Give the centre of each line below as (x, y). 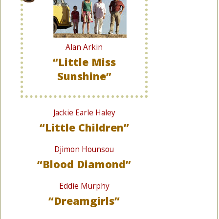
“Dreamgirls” (84, 201)
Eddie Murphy (84, 186)
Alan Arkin (84, 47)
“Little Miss (84, 62)
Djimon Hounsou (84, 149)
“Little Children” (84, 127)
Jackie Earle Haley (84, 113)
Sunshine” (84, 76)
